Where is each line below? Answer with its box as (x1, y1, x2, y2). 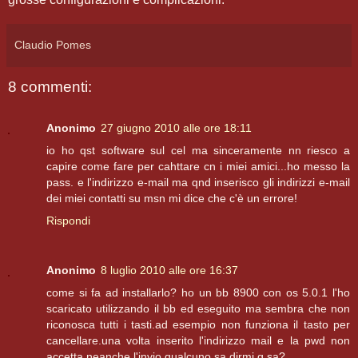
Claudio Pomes (14, 38, 91, 51)
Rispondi (46, 214, 90, 228)
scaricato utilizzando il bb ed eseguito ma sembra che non (46, 302, 350, 316)
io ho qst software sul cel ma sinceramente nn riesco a (46, 144, 350, 157)
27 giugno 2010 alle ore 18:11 (101, 121, 252, 135)
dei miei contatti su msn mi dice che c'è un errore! (46, 192, 297, 205)
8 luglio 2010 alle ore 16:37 (101, 264, 238, 277)
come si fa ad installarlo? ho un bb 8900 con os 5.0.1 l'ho (46, 286, 350, 300)
